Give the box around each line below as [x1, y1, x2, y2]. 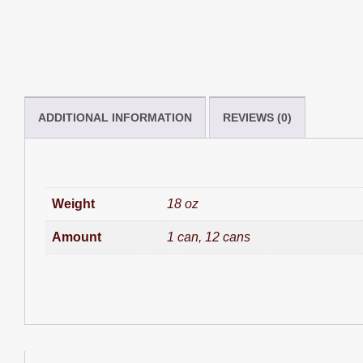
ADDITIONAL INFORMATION [38, 111, 192, 124]
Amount [52, 230, 101, 244]
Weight [52, 197, 95, 211]
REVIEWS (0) [223, 111, 292, 124]
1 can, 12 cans [167, 230, 250, 244]
